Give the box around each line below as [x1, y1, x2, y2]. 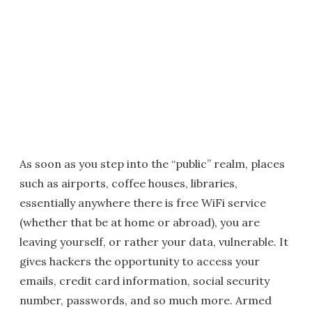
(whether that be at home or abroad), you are [19, 215, 260, 229]
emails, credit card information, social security [19, 274, 270, 288]
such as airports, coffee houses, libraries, [19, 176, 237, 190]
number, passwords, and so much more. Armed [19, 293, 272, 307]
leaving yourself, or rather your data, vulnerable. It [19, 235, 288, 249]
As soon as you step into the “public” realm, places [19, 157, 285, 171]
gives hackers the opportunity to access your [19, 254, 260, 268]
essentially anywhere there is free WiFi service [19, 196, 266, 210]
